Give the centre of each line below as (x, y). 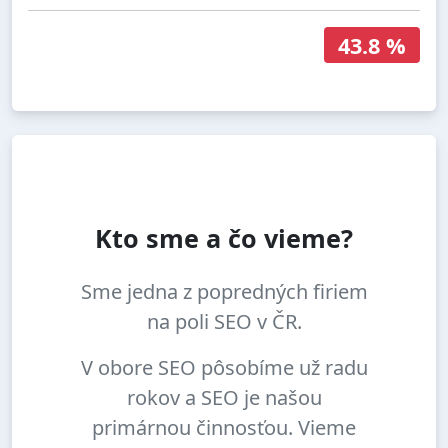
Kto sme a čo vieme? (224, 238)
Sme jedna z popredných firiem (224, 292)
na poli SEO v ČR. (224, 322)
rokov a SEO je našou (224, 398)
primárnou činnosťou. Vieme (224, 428)
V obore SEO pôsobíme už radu (224, 368)
